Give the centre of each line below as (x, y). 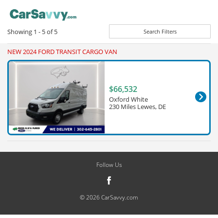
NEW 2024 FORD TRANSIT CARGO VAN (62, 52)
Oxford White (128, 100)
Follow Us (109, 164)
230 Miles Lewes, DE (137, 107)
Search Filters (160, 31)
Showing (20, 32)
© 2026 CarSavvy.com (109, 197)
